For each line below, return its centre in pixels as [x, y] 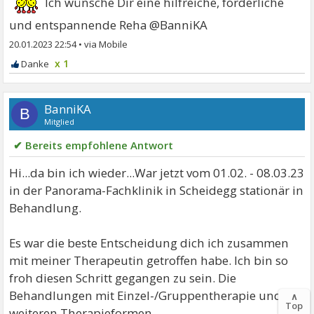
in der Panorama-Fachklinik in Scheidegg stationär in [157, 190]
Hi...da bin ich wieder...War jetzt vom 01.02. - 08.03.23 [157, 172]
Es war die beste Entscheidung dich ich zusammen [149, 243]
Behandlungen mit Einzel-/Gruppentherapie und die [156, 295]
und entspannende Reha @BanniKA [109, 25]
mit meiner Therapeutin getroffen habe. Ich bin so [149, 260]
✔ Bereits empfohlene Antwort [94, 145]
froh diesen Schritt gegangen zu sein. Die [123, 278]
